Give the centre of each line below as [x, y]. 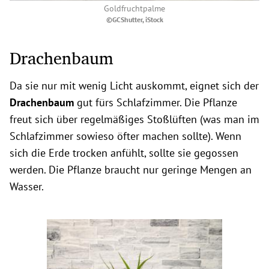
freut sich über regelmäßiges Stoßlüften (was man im [134, 119]
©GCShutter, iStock [134, 19]
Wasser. [28, 186]
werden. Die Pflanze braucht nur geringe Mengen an [131, 169]
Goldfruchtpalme [134, 8]
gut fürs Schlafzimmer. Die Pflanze [156, 102]
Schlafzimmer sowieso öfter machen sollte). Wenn [125, 136]
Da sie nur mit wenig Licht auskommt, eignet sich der [134, 85]
